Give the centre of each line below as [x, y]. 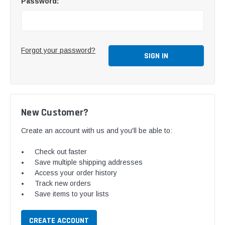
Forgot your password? [58, 50]
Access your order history [76, 173]
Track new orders [63, 183]
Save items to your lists [72, 194]
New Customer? [55, 112]
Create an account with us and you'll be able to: [97, 130]
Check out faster [61, 151]
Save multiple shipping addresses [89, 162]
